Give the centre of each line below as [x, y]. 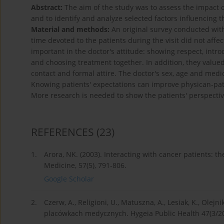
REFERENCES [62, 132]
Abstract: [47, 7]
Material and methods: [70, 29]
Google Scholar [69, 179]
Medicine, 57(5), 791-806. [85, 165]
